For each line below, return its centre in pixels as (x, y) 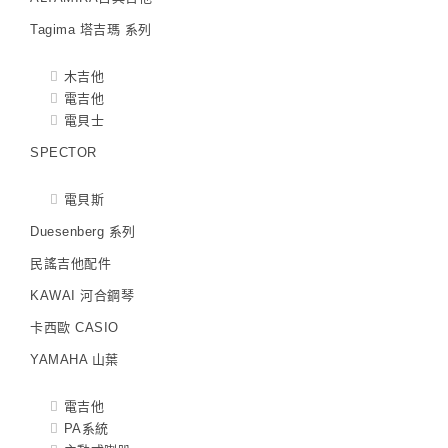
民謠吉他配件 (70, 264)
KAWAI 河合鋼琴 (82, 296)
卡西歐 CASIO (74, 328)
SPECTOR (63, 153)
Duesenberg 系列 (83, 232)
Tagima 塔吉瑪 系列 (91, 30)
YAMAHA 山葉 (74, 360)
